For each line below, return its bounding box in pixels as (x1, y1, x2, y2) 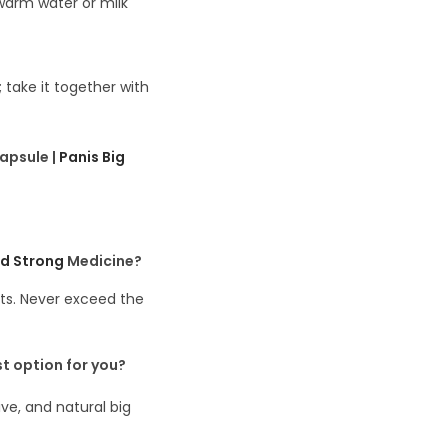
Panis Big (59, 147, 125, 168)
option (13, 355, 66, 376)
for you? (66, 355, 126, 376)
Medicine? (64, 251, 142, 272)
